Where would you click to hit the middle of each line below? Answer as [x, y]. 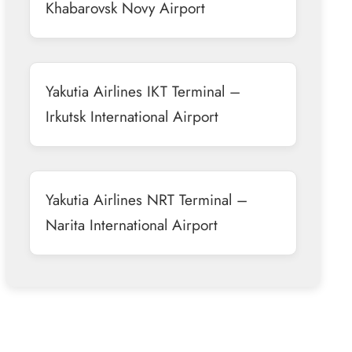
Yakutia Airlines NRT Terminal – [146, 199]
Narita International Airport [131, 224]
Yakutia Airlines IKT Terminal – [143, 91]
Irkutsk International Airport [132, 116]
